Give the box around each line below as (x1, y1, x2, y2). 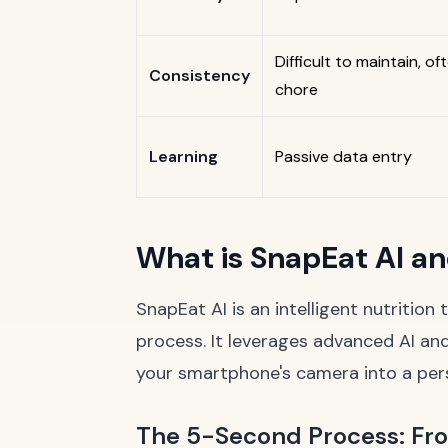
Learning (149, 146, 218, 167)
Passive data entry (275, 146, 412, 167)
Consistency (149, 65, 250, 86)
